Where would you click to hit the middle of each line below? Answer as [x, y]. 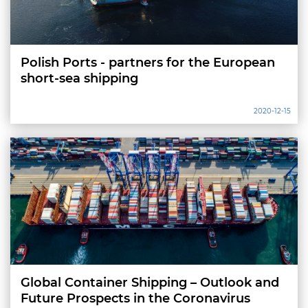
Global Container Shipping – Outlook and [150, 282]
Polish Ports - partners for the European [148, 62]
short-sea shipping [79, 78]
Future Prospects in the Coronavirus [135, 298]
